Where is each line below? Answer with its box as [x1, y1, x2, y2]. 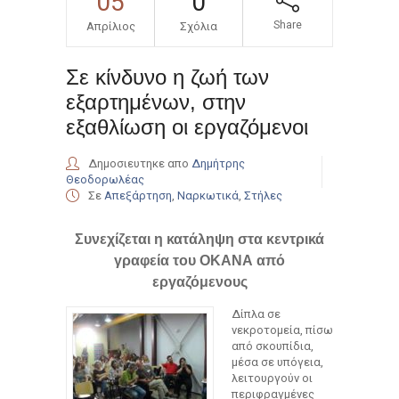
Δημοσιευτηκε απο [85, 156, 191, 170]
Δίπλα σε [232, 306, 281, 321]
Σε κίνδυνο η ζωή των [66, 64, 269, 89]
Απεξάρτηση [104, 188, 172, 202]
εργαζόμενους [151, 273, 248, 289]
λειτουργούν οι [232, 370, 313, 385]
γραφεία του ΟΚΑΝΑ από [114, 252, 285, 268]
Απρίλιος [85, 19, 135, 33]
